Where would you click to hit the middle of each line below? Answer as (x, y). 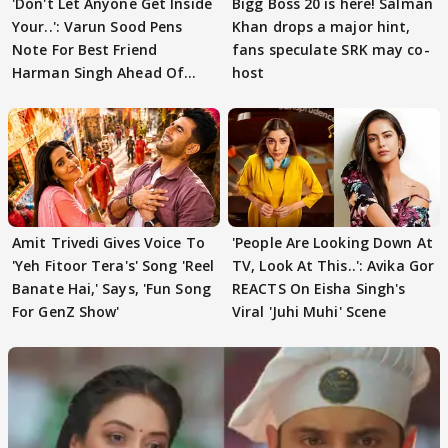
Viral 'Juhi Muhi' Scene (309, 311)
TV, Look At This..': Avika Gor (333, 265)
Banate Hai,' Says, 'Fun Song (111, 288)
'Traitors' (44, 95)
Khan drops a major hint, (321, 26)
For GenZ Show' (66, 311)
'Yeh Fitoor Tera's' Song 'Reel (113, 265)
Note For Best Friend (84, 49)
